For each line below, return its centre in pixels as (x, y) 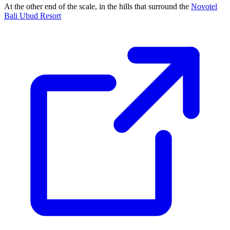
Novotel (204, 6)
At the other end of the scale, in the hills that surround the (98, 6)
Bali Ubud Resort (33, 15)
